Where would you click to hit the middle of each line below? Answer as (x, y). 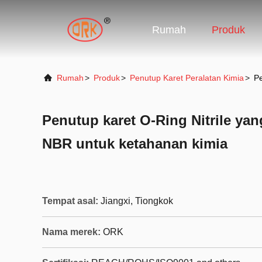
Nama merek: (71, 232)
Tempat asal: (70, 201)
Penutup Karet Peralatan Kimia (187, 78)
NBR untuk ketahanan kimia (135, 144)
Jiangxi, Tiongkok (137, 201)
